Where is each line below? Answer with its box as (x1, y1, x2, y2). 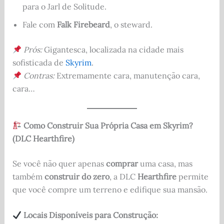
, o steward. (109, 19, 152, 29)
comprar (105, 158, 138, 168)
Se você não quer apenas (12, 158, 106, 168)
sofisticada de (12, 57, 65, 67)
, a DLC (109, 171, 137, 181)
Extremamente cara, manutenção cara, (54, 70, 200, 80)
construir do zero (44, 171, 109, 181)
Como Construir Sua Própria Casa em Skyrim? (21, 120, 193, 130)
